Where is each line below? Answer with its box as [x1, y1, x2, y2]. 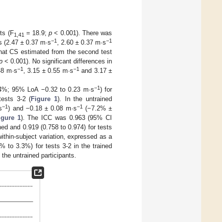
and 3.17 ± [79, 66, 112, 74]
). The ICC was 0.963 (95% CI [20, 113, 112, 121]
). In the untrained [57, 95, 112, 103]
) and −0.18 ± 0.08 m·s [8, 104, 77, 112]
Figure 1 [31, 95, 58, 103]
